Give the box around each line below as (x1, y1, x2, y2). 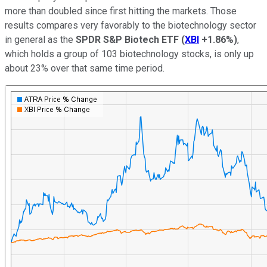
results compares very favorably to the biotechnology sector (5, 19, 256, 31)
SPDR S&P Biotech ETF (76, 33, 179, 45)
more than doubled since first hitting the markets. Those (5, 5, 237, 17)
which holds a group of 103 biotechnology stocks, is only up (5, 48, 254, 60)
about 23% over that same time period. (5, 62, 164, 74)
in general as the (5, 33, 76, 45)
